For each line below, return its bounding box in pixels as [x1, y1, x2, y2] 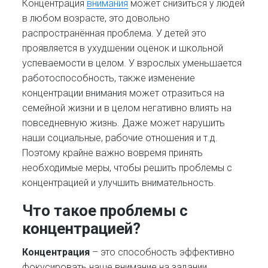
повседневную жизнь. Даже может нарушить [22, 117, 226, 129]
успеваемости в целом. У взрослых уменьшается [22, 57, 242, 69]
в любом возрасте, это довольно [22, 13, 170, 25]
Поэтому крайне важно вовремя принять [22, 147, 203, 159]
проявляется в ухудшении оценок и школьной [22, 42, 224, 54]
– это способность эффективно [90, 246, 235, 258]
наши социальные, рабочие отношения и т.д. [22, 132, 218, 144]
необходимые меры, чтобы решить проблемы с [22, 162, 233, 174]
